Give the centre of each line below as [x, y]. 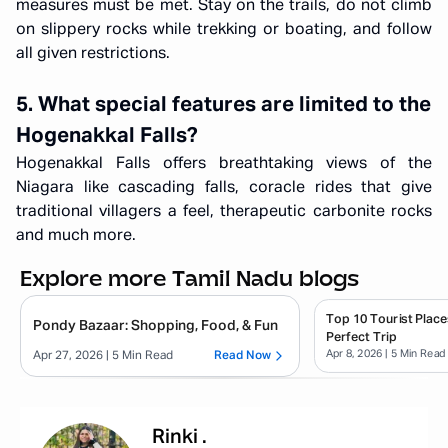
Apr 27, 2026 [68, 356]
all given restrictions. [93, 54]
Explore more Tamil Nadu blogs [189, 278]
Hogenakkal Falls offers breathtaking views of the [224, 164]
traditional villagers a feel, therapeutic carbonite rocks [224, 212]
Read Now [242, 356]
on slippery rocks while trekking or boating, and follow [224, 30]
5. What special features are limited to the [223, 105]
